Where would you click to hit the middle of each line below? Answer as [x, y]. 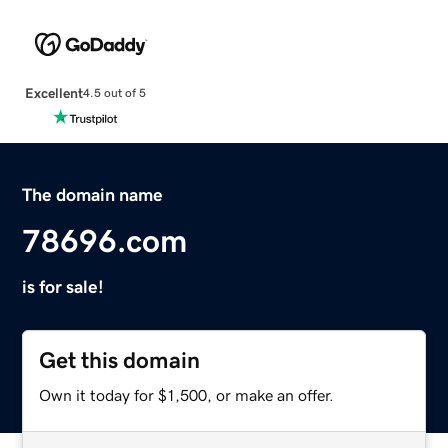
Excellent [53, 92]
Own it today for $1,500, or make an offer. [187, 394]
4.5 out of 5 [114, 93]
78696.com [105, 240]
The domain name [93, 194]
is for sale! [63, 286]
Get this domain [120, 360]
